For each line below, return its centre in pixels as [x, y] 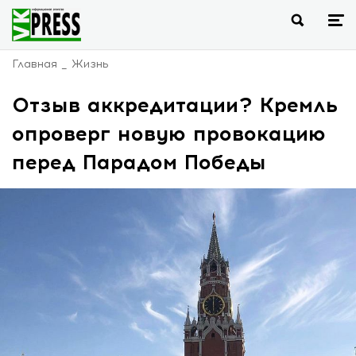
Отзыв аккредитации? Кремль [175, 105]
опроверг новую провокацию [169, 133]
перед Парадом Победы [139, 162]
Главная [35, 64]
